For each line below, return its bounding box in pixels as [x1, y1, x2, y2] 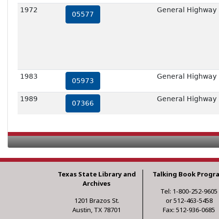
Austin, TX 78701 [72, 205, 121, 215]
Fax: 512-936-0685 [163, 205, 216, 215]
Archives [83, 179, 111, 188]
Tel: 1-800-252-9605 [160, 187, 218, 196]
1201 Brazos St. [74, 196, 119, 205]
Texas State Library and [57, 170, 136, 179]
